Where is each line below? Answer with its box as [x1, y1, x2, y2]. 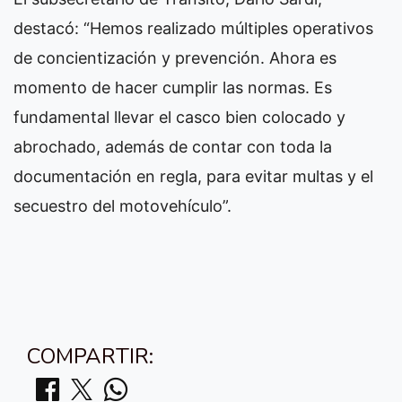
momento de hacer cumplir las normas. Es [13, 78, 332, 97]
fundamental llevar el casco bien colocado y [13, 108, 345, 127]
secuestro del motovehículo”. [13, 197, 232, 215]
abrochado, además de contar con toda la [13, 137, 332, 156]
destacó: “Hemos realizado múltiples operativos [13, 19, 373, 38]
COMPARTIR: [27, 342, 153, 371]
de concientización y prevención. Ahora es [13, 48, 336, 67]
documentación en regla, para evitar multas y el [13, 167, 373, 186]
